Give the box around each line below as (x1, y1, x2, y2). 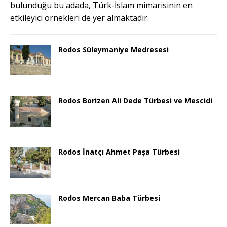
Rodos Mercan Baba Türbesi (58, 193, 160, 203)
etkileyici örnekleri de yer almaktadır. (10, 12, 149, 23)
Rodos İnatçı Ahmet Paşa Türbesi (58, 147, 180, 157)
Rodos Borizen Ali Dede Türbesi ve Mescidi (58, 96, 212, 106)
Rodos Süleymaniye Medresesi (58, 45, 169, 54)
